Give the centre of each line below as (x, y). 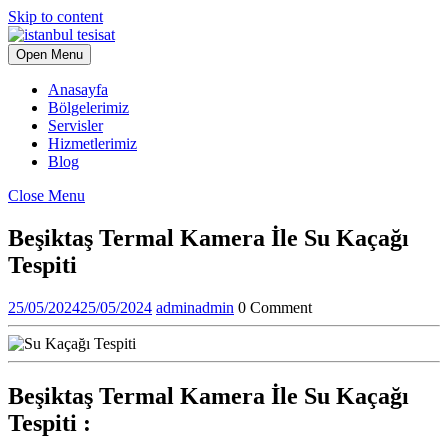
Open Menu (49, 54)
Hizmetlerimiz (92, 143)
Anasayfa (78, 89)
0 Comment (275, 307)
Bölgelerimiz (88, 107)
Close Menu (46, 195)
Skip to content (55, 16)
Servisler (75, 125)
